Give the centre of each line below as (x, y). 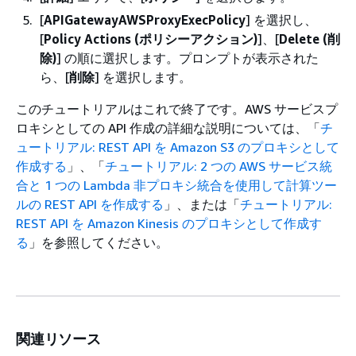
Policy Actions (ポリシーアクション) (151, 39)
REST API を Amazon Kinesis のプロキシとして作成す (169, 223)
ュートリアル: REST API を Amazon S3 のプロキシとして (178, 147)
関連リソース (58, 339)
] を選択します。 (143, 77)
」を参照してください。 (99, 242)
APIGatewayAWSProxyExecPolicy (145, 20)
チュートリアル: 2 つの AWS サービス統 (219, 166)
